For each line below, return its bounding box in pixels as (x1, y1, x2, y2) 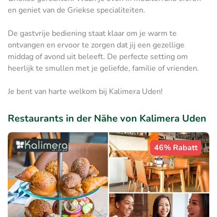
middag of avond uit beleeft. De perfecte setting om (8, 51, 188, 62)
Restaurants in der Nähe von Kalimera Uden (8, 111, 206, 125)
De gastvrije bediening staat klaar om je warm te (8, 28, 177, 39)
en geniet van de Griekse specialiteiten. (8, 4, 147, 15)
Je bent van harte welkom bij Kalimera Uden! (8, 86, 163, 97)
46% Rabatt (154, 142, 198, 153)
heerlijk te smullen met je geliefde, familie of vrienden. (8, 62, 199, 74)
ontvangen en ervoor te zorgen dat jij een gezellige (8, 39, 185, 50)
